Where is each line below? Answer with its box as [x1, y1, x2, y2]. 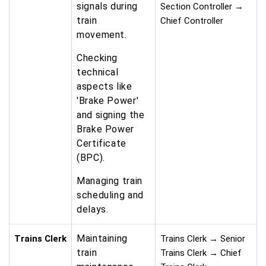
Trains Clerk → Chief [160, 248, 242, 259]
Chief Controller [160, 15, 223, 27]
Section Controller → [160, 1, 243, 12]
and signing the [77, 109, 145, 121]
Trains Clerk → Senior [160, 233, 245, 245]
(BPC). [77, 152, 108, 164]
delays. [77, 204, 109, 216]
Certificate [77, 138, 127, 150]
